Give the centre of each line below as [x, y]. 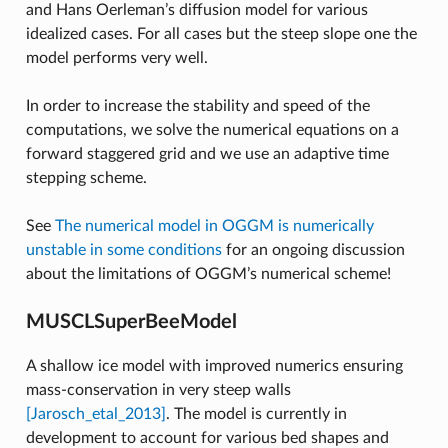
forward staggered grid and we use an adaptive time [207, 153]
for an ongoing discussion [313, 249]
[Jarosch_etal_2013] [95, 413]
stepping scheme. [86, 177]
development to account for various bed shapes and [207, 437]
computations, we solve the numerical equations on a [212, 129]
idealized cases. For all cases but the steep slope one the [221, 33]
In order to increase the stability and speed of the [197, 105]
